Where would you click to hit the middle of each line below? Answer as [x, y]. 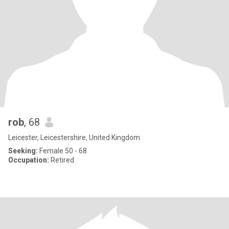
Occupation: [29, 160]
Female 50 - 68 [62, 151]
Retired [62, 160]
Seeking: [23, 151]
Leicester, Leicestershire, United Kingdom [74, 138]
